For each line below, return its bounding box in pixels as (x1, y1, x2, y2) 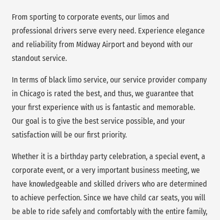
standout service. (12, 53, 67, 63)
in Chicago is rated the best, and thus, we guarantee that (12, 88, 193, 98)
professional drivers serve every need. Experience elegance (12, 26, 205, 35)
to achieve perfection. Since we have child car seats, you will (12, 192, 205, 202)
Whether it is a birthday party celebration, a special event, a (12, 151, 205, 161)
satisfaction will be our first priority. (12, 130, 127, 139)
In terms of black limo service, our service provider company (12, 75, 207, 84)
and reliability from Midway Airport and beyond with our (12, 39, 193, 49)
